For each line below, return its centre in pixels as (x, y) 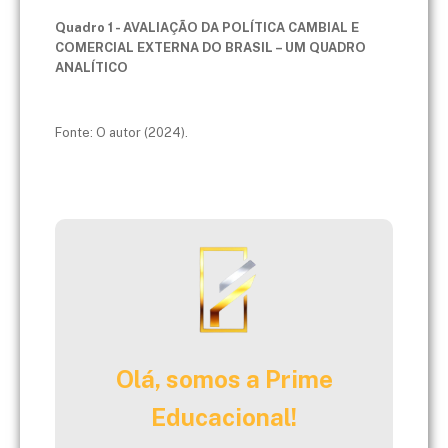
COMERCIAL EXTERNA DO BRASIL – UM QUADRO (210, 47)
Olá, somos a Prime (224, 378)
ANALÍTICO (91, 67)
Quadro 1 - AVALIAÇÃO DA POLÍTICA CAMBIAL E (207, 27)
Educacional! (224, 416)
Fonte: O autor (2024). (121, 133)
